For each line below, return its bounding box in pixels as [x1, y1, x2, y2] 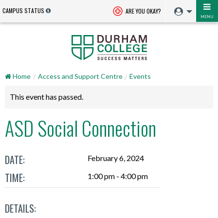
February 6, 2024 [88, 153, 144, 163]
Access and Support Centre [37, 72, 123, 80]
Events [129, 72, 151, 80]
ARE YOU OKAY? [124, 7, 161, 15]
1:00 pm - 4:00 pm [88, 171, 148, 181]
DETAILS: [5, 201, 36, 216]
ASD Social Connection [5, 113, 156, 143]
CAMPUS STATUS [2, 6, 44, 15]
